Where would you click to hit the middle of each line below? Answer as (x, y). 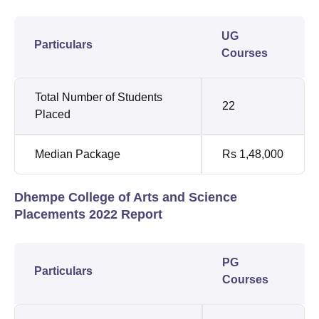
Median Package (78, 154)
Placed (53, 114)
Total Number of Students (99, 97)
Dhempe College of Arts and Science (126, 197)
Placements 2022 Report (88, 214)
